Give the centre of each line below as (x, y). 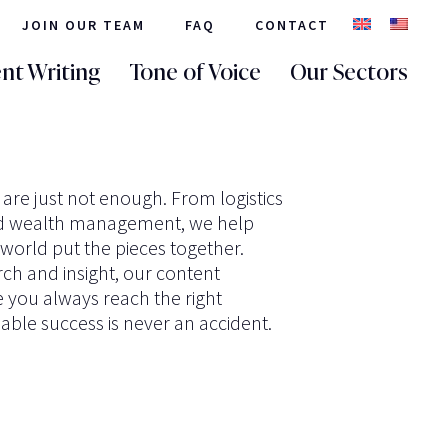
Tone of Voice (195, 71)
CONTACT (292, 24)
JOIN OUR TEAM (83, 24)
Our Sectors (349, 71)
